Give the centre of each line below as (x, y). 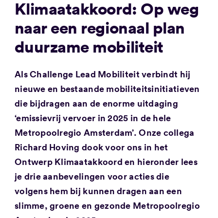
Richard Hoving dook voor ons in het (91, 147)
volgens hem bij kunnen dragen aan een (98, 191)
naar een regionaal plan (100, 27)
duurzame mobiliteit (89, 46)
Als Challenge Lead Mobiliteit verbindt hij (102, 74)
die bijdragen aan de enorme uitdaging (96, 103)
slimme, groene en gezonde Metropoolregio (107, 205)
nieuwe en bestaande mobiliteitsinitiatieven (107, 88)
